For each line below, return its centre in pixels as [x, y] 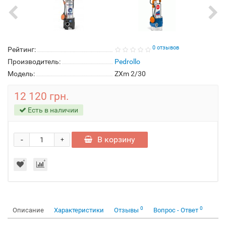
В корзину [116, 139]
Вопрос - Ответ [177, 210]
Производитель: [34, 62]
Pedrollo [127, 62]
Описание [28, 210]
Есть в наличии [52, 110]
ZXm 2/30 [130, 74]
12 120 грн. [42, 96]
